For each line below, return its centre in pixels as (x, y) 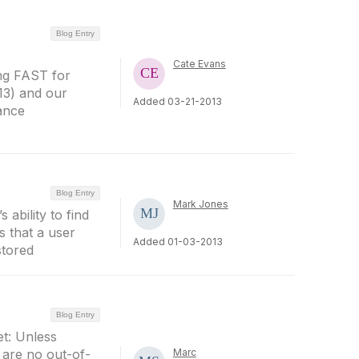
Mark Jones (200, 204)
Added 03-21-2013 (177, 101)
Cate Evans (199, 63)
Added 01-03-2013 (177, 242)
